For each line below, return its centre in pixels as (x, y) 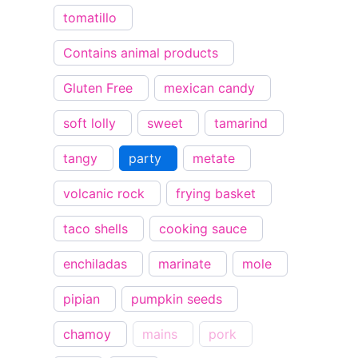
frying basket (216, 194)
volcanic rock (104, 194)
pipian (82, 299)
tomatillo (90, 18)
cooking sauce (203, 229)
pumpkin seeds (177, 299)
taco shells (96, 229)
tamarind (241, 123)
